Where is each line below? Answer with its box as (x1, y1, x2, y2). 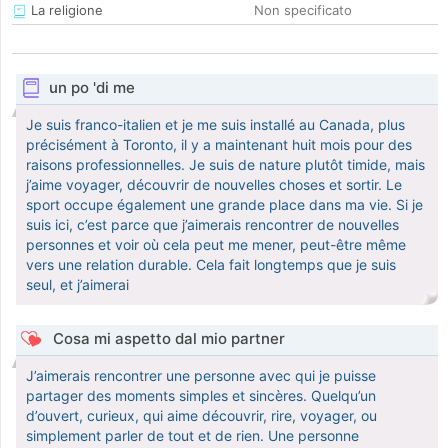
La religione (27, 2, 103, 19)
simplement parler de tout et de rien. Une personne (26, 427, 359, 445)
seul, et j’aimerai (26, 276, 129, 294)
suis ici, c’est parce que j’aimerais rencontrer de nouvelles (26, 216, 399, 234)
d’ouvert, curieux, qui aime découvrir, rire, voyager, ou (26, 407, 377, 425)
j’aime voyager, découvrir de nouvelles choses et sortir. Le (26, 176, 402, 194)
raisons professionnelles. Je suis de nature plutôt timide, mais (26, 156, 425, 174)
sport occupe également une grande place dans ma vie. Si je (26, 196, 423, 214)
